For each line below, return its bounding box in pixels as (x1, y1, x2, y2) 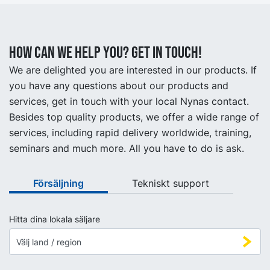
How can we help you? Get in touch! (9, 43, 202, 63)
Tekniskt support (132, 177, 209, 189)
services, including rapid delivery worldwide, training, (9, 127, 251, 139)
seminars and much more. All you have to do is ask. (9, 142, 244, 154)
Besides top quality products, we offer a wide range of (9, 111, 259, 123)
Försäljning (33, 177, 84, 189)
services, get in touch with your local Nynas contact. (9, 95, 249, 107)
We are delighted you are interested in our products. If (9, 64, 257, 76)
